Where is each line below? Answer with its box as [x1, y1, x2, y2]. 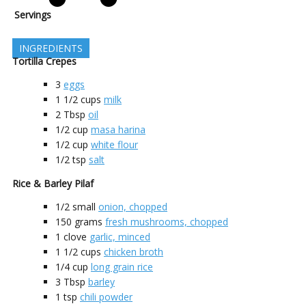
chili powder [80, 290, 133, 303]
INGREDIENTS [19, 41, 83, 55]
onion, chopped [98, 199, 167, 213]
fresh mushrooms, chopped [105, 214, 228, 228]
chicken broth [104, 245, 163, 258]
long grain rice [91, 260, 153, 273]
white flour [91, 137, 138, 151]
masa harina [91, 122, 145, 136]
